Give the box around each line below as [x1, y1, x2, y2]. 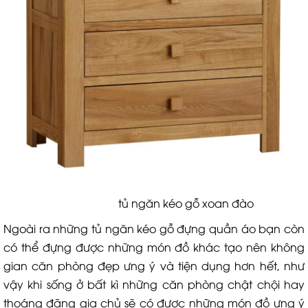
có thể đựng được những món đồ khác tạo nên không [3, 239, 305, 254]
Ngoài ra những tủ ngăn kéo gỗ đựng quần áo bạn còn [3, 221, 305, 236]
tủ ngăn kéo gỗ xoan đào [54, 195, 254, 210]
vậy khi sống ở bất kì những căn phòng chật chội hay [3, 276, 305, 291]
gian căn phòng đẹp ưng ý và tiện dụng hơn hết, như [3, 258, 305, 273]
